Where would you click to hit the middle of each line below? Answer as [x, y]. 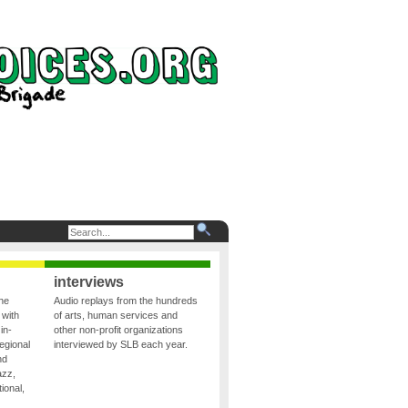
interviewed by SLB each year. [120, 345]
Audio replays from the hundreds [125, 301]
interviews [88, 282]
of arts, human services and [115, 316]
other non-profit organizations [118, 330]
